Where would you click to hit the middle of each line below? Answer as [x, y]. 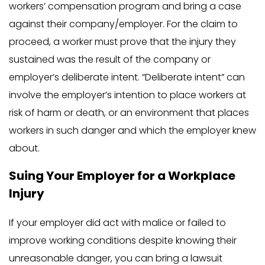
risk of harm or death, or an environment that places [129, 113]
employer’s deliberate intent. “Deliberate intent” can [127, 77]
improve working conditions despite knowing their [123, 241]
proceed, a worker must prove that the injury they [122, 42]
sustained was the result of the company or [110, 60]
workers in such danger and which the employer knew [132, 131]
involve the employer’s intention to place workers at [127, 95]
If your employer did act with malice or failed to [117, 223]
